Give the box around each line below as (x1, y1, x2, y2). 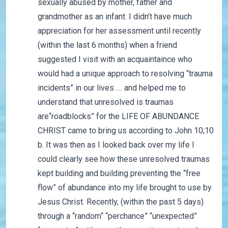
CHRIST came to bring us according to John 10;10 (37, 126, 214, 136)
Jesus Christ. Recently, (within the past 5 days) (37, 197, 204, 207)
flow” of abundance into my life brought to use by (37, 183, 212, 193)
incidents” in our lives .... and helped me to (37, 83, 186, 93)
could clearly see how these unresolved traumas (37, 154, 210, 164)
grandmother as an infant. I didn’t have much (37, 12, 192, 22)
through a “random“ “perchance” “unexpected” (37, 211, 197, 221)
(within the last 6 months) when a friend (37, 40, 177, 50)
